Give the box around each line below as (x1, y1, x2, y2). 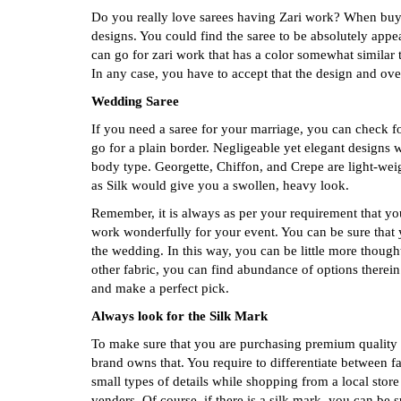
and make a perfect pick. (91, 281, 229, 296)
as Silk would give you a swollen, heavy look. (91, 178, 349, 193)
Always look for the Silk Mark (91, 309, 268, 324)
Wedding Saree (91, 94, 179, 109)
